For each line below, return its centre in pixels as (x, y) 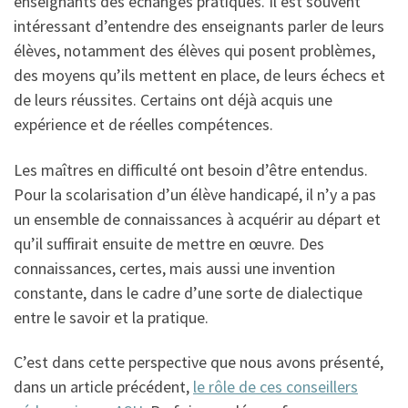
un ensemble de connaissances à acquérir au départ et (197, 219)
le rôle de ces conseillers (275, 387)
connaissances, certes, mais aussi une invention (174, 268)
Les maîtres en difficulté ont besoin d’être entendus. (191, 169)
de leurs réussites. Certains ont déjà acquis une (173, 100)
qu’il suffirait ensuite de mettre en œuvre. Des (169, 243)
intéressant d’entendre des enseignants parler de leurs (199, 26)
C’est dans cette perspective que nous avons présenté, (199, 362)
